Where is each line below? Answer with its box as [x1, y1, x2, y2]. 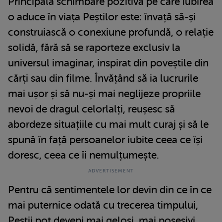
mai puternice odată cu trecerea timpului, [8, 199, 198, 211]
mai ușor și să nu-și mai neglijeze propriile [8, 87, 201, 100]
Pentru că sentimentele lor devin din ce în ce [8, 183, 212, 196]
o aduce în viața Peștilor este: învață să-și [8, 10, 196, 23]
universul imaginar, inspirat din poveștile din [8, 56, 209, 69]
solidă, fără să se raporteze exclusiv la [8, 41, 180, 54]
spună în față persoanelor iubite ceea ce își [8, 133, 203, 146]
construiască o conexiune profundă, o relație [8, 26, 214, 38]
